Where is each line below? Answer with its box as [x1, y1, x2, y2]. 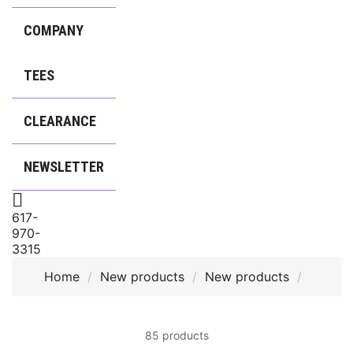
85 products [144, 328, 209, 342]
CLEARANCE [24, 113, 96, 130]
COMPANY [24, 21, 84, 39]
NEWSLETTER [24, 158, 104, 176]
